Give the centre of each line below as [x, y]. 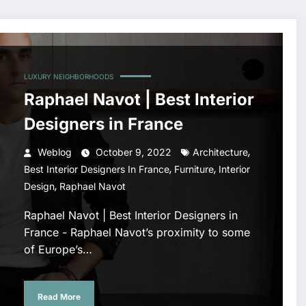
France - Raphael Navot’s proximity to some [137, 233]
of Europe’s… [58, 250]
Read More [59, 296]
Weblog [54, 152]
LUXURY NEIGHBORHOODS [68, 77]
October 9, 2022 [133, 152]
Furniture [194, 169]
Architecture [220, 152]
